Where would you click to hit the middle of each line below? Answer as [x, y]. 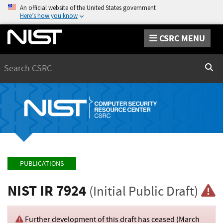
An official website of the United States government [88, 7]
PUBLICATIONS [42, 164]
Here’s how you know [49, 15]
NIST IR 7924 [48, 191]
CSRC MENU [182, 38]
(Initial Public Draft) [144, 191]
